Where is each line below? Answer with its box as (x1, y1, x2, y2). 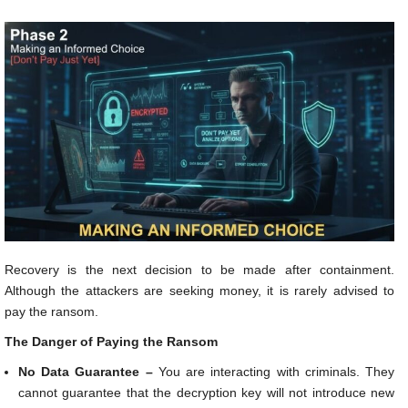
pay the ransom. (5, 304, 98, 320)
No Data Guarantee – (18, 364, 158, 380)
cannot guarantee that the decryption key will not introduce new (18, 385, 394, 401)
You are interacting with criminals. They (158, 364, 395, 380)
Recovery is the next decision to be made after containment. (5, 262, 394, 278)
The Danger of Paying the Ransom (5, 334, 218, 350)
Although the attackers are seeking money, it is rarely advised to (5, 283, 394, 299)
